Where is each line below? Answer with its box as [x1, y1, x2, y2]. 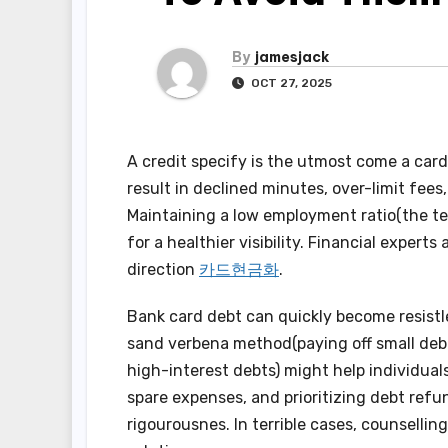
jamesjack [255, 48, 329, 67]
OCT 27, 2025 [248, 76, 332, 91]
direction [127, 260, 199, 280]
